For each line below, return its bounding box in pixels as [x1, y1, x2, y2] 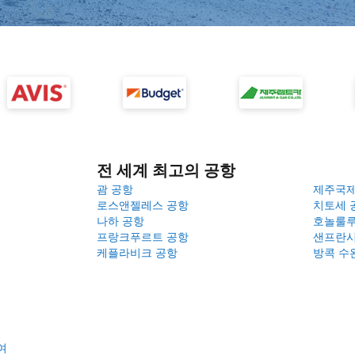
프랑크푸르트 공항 [97, 230, 189, 243]
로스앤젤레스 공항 [97, 198, 189, 212]
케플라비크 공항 [97, 246, 177, 259]
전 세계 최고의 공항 [97, 161, 235, 180]
